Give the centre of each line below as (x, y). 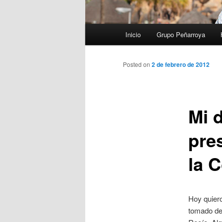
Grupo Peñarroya (181, 35)
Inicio (133, 35)
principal (99, 42)
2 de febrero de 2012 (181, 65)
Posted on (137, 64)
